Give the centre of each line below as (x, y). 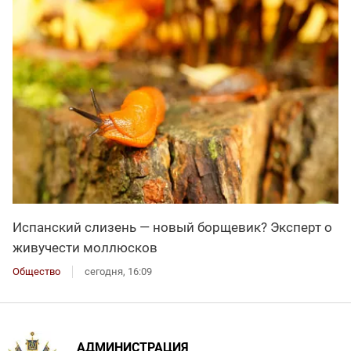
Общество (36, 271)
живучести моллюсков (85, 247)
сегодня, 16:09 (118, 271)
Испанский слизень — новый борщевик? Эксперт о (172, 227)
